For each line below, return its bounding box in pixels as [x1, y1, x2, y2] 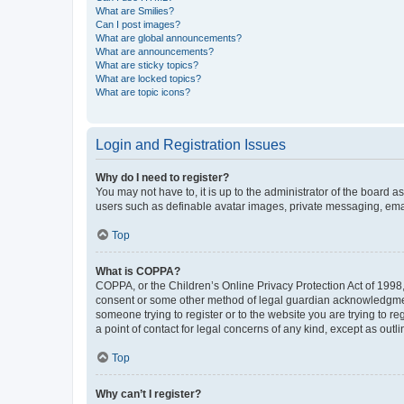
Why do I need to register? [96, 171, 229, 184]
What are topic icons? [96, 87, 190, 97]
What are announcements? [96, 46, 214, 57]
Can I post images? [96, 19, 180, 30]
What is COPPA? [96, 265, 180, 278]
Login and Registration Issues [96, 137, 286, 152]
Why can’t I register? [96, 388, 201, 400]
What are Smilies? [96, 5, 174, 16]
